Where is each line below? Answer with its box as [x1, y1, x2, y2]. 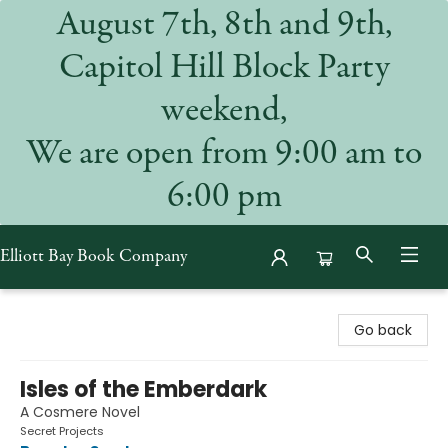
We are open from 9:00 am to [26, 137, 422, 173]
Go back [354, 320, 412, 340]
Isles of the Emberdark [20, 374, 267, 405]
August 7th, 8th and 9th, [56, 8, 392, 44]
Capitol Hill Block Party [58, 51, 390, 87]
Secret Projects [20, 423, 104, 439]
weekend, [161, 94, 287, 130]
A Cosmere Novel [20, 402, 140, 422]
